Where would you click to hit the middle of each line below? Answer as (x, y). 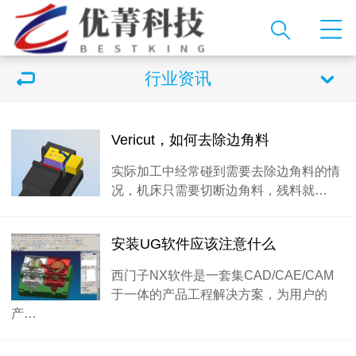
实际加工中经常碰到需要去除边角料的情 (226, 171)
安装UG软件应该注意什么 (193, 244)
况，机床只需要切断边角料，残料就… (219, 190)
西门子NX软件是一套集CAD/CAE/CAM (222, 275)
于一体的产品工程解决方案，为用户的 (219, 294)
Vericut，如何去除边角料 (190, 140)
